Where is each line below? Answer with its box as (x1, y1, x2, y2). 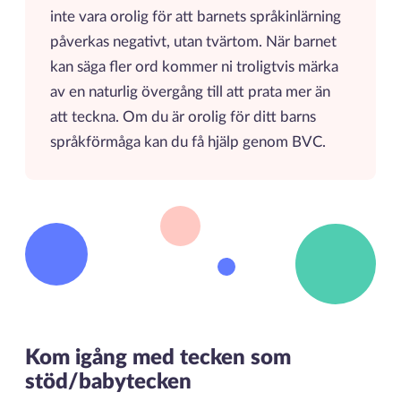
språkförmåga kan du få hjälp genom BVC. (49, 135, 329, 150)
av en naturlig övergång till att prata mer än (49, 85, 330, 100)
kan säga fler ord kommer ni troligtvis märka (49, 60, 338, 75)
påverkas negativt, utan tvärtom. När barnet (49, 35, 337, 50)
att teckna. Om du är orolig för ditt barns (49, 110, 316, 125)
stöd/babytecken (24, 371, 192, 393)
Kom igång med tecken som (24, 346, 291, 369)
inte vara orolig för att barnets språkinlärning (49, 10, 341, 25)
